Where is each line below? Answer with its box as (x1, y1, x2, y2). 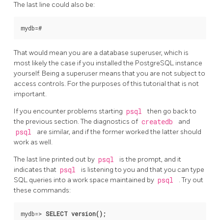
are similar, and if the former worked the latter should (37, 127, 201, 136)
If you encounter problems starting (14, 107, 124, 115)
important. (14, 89, 47, 98)
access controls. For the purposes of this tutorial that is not (14, 79, 199, 88)
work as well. (14, 137, 53, 146)
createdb (141, 117, 177, 126)
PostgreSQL (135, 58, 175, 67)
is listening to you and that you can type (81, 165, 204, 174)
